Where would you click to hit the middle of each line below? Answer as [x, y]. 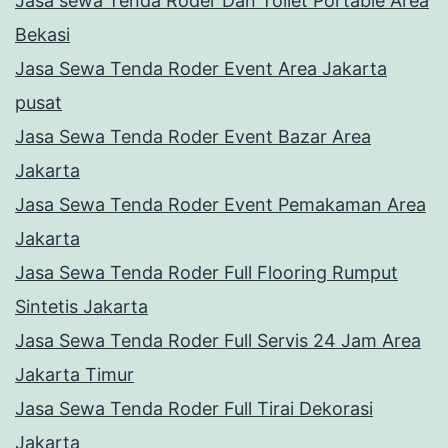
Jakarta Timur [74, 375]
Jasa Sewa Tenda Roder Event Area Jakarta [201, 69]
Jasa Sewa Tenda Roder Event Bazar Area [193, 137]
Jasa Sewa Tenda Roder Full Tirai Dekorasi [194, 409]
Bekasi [42, 35]
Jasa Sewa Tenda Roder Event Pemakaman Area [220, 205]
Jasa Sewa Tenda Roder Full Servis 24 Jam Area [218, 341]
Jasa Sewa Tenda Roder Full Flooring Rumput [206, 273]
